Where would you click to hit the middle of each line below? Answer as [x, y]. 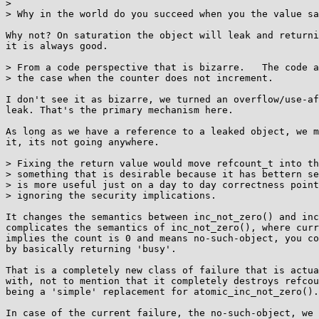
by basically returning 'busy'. [91, 249]
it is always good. [57, 46]
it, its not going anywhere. [83, 142]
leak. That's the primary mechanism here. [120, 110]
